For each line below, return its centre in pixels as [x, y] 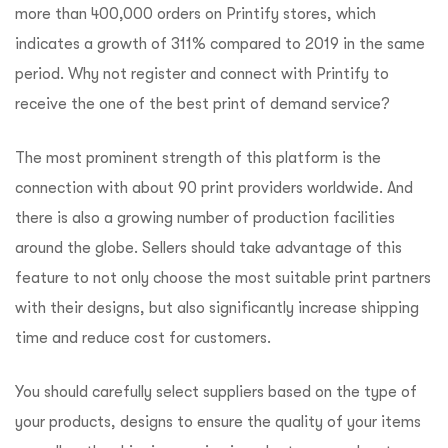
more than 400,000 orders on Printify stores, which [195, 14]
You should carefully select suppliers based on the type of [216, 392]
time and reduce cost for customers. [143, 338]
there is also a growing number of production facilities [205, 218]
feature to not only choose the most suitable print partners [223, 278]
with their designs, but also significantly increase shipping [217, 308]
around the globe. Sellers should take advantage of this [208, 248]
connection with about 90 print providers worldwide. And [214, 188]
